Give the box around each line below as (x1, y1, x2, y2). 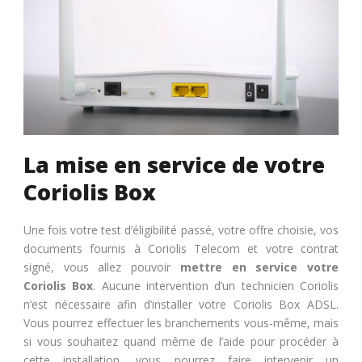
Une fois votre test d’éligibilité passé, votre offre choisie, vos (23, 222, 339, 238)
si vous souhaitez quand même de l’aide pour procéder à (23, 334, 339, 350)
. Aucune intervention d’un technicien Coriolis (93, 278, 339, 294)
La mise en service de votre (23, 150, 325, 180)
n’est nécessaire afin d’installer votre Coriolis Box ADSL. (23, 297, 339, 313)
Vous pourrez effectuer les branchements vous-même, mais (23, 315, 339, 331)
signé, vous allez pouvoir (23, 259, 180, 276)
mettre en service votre (179, 259, 339, 276)
